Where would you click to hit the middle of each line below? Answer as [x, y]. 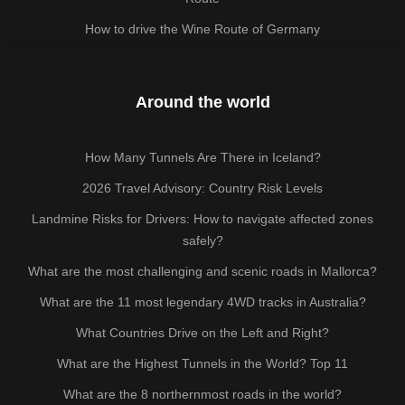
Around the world [202, 103]
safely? [202, 241]
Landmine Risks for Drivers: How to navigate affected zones [202, 219]
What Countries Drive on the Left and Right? [202, 333]
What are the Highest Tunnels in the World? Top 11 [202, 364]
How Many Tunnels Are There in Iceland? [202, 158]
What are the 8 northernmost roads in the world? [202, 395]
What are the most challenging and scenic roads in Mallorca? [202, 272]
